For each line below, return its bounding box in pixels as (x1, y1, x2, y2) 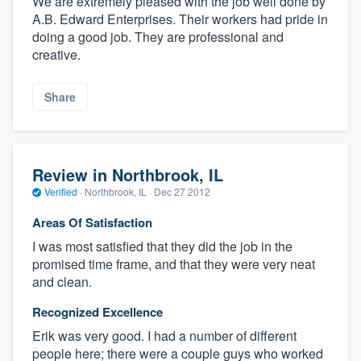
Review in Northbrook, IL (32, 163, 223, 187)
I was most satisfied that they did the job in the (32, 236, 293, 255)
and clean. (32, 272, 92, 291)
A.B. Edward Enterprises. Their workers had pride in (32, 10, 328, 29)
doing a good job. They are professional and (32, 27, 284, 47)
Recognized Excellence (32, 302, 163, 321)
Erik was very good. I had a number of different (32, 326, 297, 345)
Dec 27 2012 (154, 185, 210, 199)
